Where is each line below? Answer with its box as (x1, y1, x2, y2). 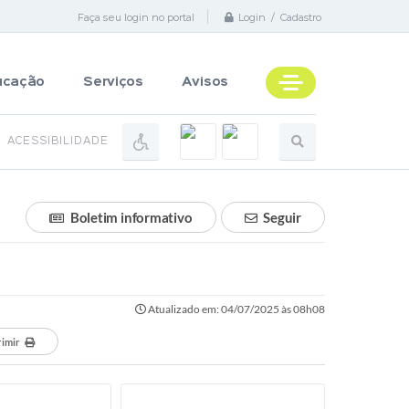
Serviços (83, 77, 143, 88)
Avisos (181, 77, 228, 88)
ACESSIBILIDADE (7, 137, 109, 146)
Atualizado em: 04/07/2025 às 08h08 (146, 302, 325, 316)
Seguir (263, 209, 301, 225)
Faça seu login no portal (78, 10, 194, 24)
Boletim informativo (69, 209, 193, 225)
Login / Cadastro (238, 11, 321, 25)
